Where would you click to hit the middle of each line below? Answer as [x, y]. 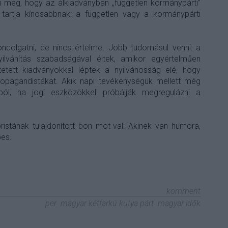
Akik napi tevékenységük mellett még [131, 81]
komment [182, 191]
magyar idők [179, 204]
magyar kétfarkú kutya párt [107, 204]
